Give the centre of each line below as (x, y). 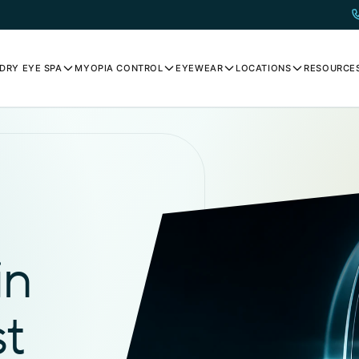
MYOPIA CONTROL (119, 68)
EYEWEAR (200, 68)
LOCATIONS (264, 68)
